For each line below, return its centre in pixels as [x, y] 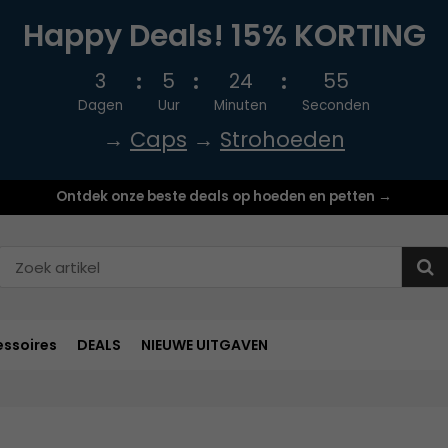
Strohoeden [282, 139]
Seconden [336, 105]
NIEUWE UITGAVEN [204, 344]
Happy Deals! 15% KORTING [224, 36]
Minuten [241, 105]
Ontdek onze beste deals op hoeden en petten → [224, 196]
